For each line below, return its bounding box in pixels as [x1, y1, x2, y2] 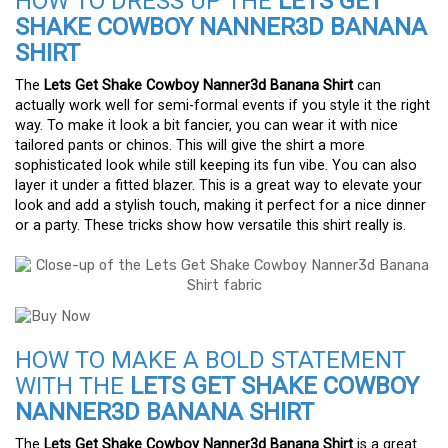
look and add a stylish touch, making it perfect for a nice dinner [15, 197, 426, 215]
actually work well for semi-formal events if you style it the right [15, 97, 430, 115]
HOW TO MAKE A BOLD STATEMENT [15, 345, 406, 374]
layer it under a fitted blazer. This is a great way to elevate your [15, 177, 422, 195]
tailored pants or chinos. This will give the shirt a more [15, 137, 365, 155]
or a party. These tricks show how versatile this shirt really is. [15, 217, 406, 235]
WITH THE [15, 371, 130, 400]
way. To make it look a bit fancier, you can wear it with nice [15, 117, 398, 135]
